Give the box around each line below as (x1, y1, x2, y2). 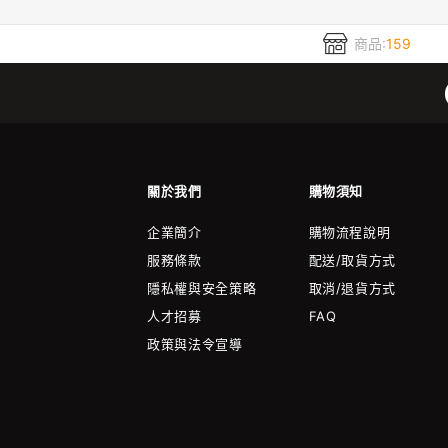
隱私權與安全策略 (147, 280, 257, 297)
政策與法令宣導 (147, 336, 243, 353)
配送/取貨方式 (308, 252, 397, 269)
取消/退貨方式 (308, 280, 397, 297)
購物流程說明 (308, 224, 391, 241)
